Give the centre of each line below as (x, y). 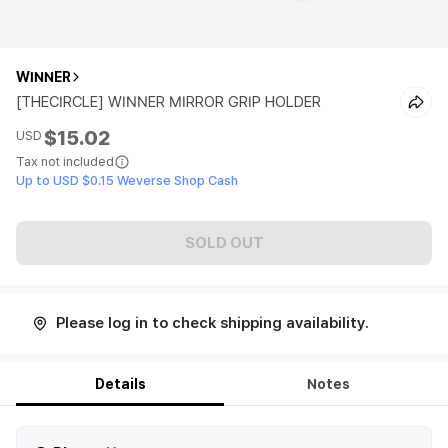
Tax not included (65, 161)
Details (120, 384)
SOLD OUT (224, 242)
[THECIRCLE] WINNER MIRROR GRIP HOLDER (168, 102)
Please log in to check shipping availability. (212, 323)
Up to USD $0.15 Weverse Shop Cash (127, 180)
